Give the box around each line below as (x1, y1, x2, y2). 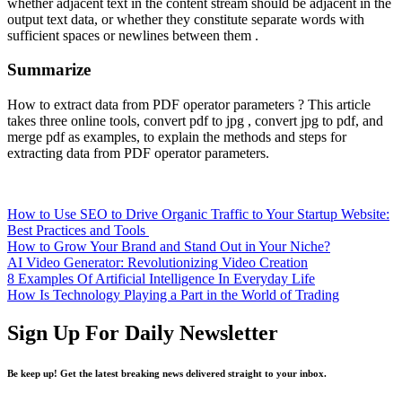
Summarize (7, 60, 91, 80)
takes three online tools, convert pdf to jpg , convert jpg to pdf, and (7, 113, 383, 129)
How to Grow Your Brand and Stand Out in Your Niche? (7, 239, 330, 255)
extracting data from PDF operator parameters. (7, 145, 269, 162)
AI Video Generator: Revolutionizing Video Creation (7, 255, 308, 271)
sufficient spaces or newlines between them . (7, 27, 258, 43)
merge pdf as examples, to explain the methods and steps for (7, 129, 346, 145)
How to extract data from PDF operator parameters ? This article (7, 97, 371, 113)
